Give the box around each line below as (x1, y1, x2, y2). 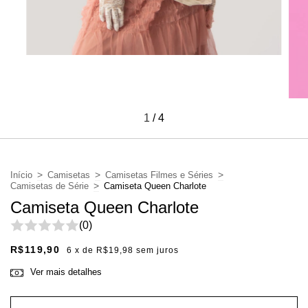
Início (10, 169, 32, 180)
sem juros (136, 245, 179, 255)
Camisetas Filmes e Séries (105, 169, 213, 180)
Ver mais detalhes (30, 266, 102, 277)
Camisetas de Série (10, 180, 89, 191)
